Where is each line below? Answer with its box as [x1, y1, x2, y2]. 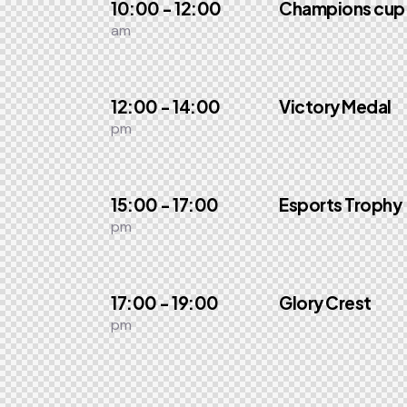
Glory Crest [279, 292, 372, 313]
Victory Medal [279, 95, 392, 117]
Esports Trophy [279, 194, 402, 215]
